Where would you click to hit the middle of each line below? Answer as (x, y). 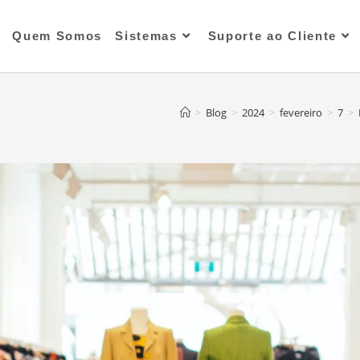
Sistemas (146, 36)
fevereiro (301, 112)
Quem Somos (57, 36)
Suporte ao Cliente (272, 36)
